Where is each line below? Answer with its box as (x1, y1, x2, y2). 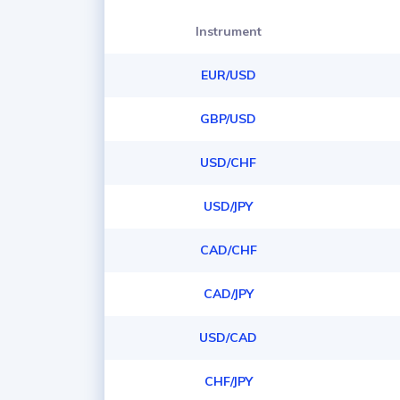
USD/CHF (200, 154, 257, 171)
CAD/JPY (203, 286, 254, 302)
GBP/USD (200, 111, 257, 127)
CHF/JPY (204, 373, 253, 389)
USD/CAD (199, 329, 258, 346)
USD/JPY (204, 198, 254, 214)
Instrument (195, 23, 262, 39)
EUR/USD (200, 67, 256, 83)
